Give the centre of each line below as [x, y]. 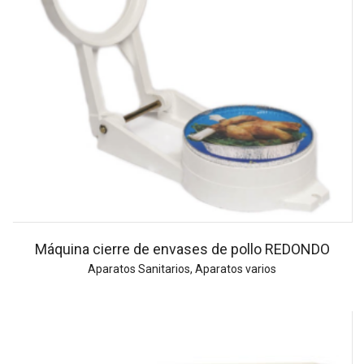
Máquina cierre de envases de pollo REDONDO [182, 249]
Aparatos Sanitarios [139, 269]
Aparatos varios [236, 269]
